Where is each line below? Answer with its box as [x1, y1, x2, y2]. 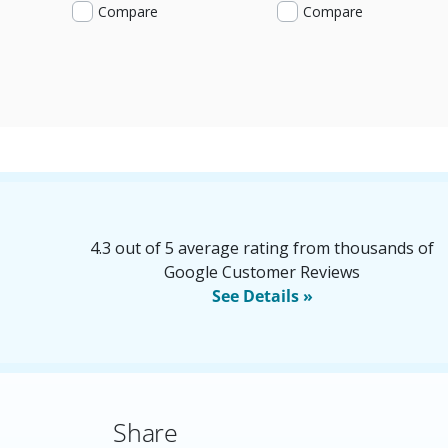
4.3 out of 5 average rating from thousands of [90, 237, 434, 259]
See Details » [211, 285, 313, 307]
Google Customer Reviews [164, 261, 360, 283]
